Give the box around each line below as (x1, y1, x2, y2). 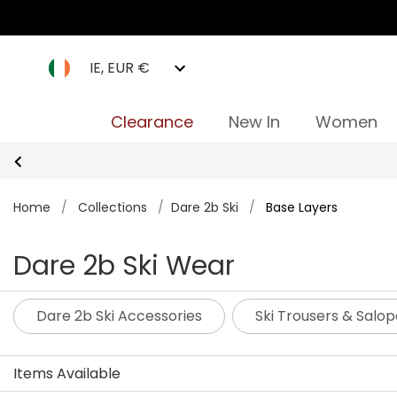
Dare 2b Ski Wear (13, 247, 235, 284)
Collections (78, 198, 147, 216)
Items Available (13, 363, 121, 384)
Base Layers (266, 198, 338, 216)
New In (228, 111, 280, 133)
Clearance (110, 111, 193, 133)
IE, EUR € (90, 58, 150, 78)
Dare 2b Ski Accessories (36, 306, 202, 326)
